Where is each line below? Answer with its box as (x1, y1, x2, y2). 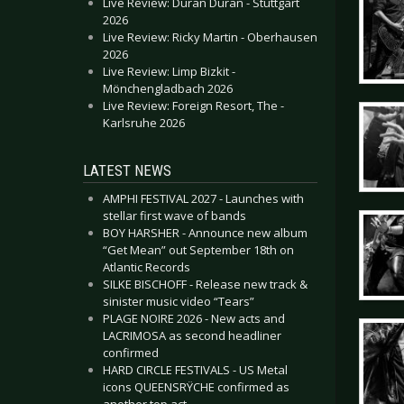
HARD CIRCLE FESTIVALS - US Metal (103, 362, 288, 378)
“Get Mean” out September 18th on (103, 242, 294, 258)
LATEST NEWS (83, 161, 171, 179)
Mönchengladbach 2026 (103, 80, 233, 96)
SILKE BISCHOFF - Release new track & (103, 276, 308, 292)
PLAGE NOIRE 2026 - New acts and (103, 310, 285, 326)
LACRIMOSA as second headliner (103, 327, 281, 344)
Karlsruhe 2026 (103, 115, 185, 131)
